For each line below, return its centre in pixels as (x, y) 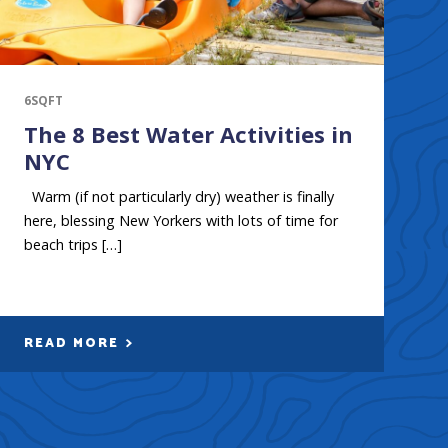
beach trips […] (72, 244)
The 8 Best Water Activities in (188, 133)
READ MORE (73, 343)
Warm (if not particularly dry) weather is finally (178, 196)
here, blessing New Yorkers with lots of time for (180, 220)
